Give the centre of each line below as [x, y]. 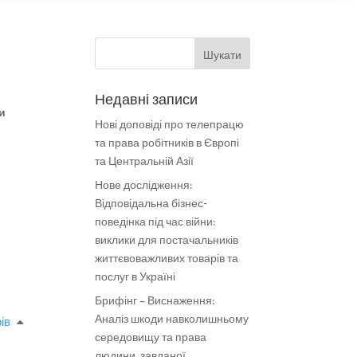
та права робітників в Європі [167, 143]
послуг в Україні [135, 277]
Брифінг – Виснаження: [155, 301]
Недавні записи [147, 100]
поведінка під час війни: [155, 222]
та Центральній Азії [145, 161]
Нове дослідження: [144, 185]
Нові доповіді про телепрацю [170, 125]
